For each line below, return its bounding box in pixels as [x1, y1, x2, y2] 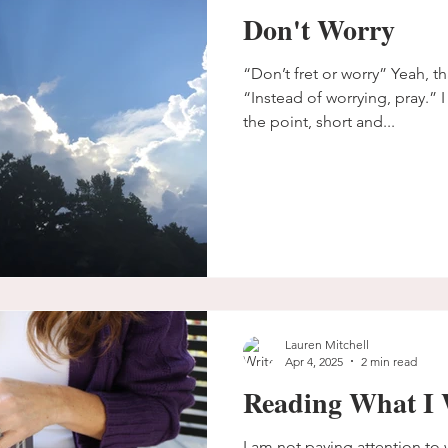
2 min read [361, 353, 417, 369]
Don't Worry [243, 9, 395, 50]
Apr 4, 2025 [285, 353, 343, 369]
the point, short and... [243, 112, 395, 131]
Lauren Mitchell [285, 336, 369, 352]
